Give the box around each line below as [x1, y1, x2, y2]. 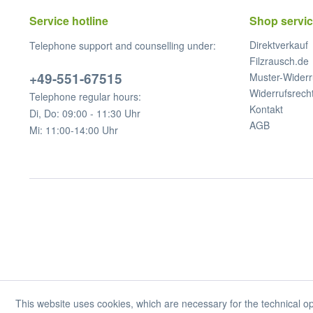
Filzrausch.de [249, 54, 309, 68]
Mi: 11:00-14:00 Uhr [29, 123, 118, 138]
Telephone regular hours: [29, 89, 141, 104]
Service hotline [29, 13, 108, 29]
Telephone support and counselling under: [29, 38, 216, 53]
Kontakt [249, 102, 283, 117]
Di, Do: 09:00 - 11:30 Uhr [29, 106, 140, 121]
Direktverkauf [249, 38, 308, 52]
